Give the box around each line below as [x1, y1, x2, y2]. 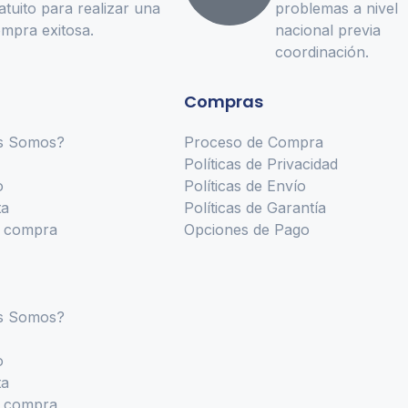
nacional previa [275, 21, 381, 40]
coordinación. [275, 43, 369, 62]
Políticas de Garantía [184, 199, 326, 218]
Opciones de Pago [184, 220, 310, 240]
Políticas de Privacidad [184, 155, 338, 174]
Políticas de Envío [184, 177, 306, 196]
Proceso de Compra [184, 133, 323, 152]
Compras [184, 90, 263, 114]
